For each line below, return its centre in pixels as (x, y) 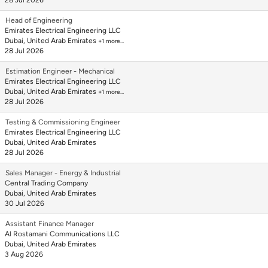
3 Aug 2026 (24, 254)
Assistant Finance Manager (50, 224)
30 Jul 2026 (25, 203)
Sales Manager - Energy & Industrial (63, 173)
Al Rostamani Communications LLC (62, 234)
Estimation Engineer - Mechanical (60, 71)
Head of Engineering (39, 20)
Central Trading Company (46, 183)
